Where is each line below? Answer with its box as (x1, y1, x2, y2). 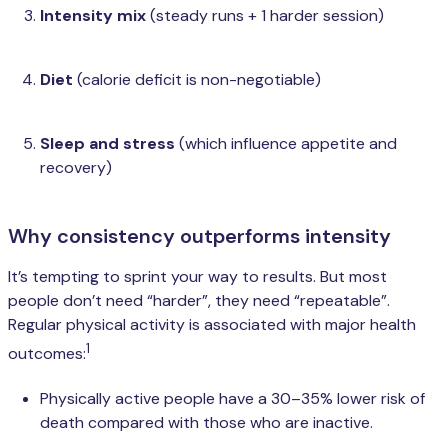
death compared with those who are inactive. (40, 411, 373, 433)
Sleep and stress (40, 133, 175, 155)
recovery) (40, 157, 112, 179)
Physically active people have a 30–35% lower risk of (40, 387, 425, 409)
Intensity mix (40, 5, 146, 27)
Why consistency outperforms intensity (8, 223, 391, 250)
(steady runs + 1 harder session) (146, 5, 384, 27)
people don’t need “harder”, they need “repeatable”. (8, 290, 390, 312)
